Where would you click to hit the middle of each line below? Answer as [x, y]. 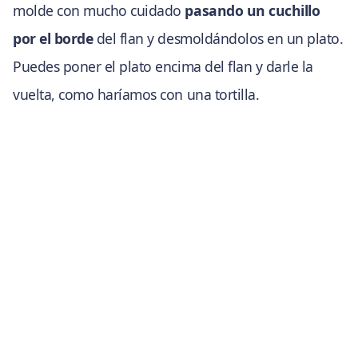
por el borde [53, 38]
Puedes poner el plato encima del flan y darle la [163, 66]
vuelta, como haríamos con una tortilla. [136, 94]
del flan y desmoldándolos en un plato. [218, 38]
